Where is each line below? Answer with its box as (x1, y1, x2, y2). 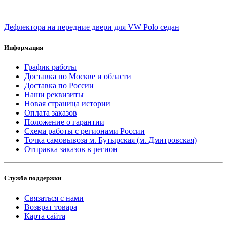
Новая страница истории (24, 99, 110, 108)
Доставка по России (24, 81, 94, 90)
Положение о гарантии (24, 117, 104, 126)
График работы (24, 62, 77, 71)
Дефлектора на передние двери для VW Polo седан (4, 23, 179, 32)
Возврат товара (24, 203, 77, 212)
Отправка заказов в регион (24, 144, 118, 154)
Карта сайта (24, 212, 65, 221)
